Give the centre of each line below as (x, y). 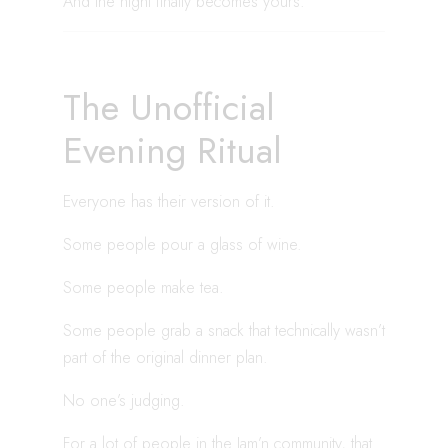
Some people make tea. (143, 287)
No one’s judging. (124, 400)
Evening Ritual (172, 150)
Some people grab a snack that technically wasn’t (224, 330)
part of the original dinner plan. (165, 357)
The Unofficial (169, 107)
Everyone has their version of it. (169, 201)
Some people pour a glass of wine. (182, 244)
